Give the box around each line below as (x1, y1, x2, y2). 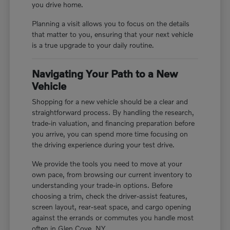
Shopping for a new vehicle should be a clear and (32, 97, 188, 106)
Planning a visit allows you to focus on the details (32, 18, 190, 28)
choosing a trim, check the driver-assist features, (32, 191, 188, 200)
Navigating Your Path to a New (32, 67, 179, 80)
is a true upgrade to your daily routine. (32, 40, 155, 49)
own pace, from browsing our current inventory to (32, 169, 193, 179)
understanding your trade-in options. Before (32, 180, 173, 189)
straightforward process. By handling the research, (32, 107, 195, 117)
